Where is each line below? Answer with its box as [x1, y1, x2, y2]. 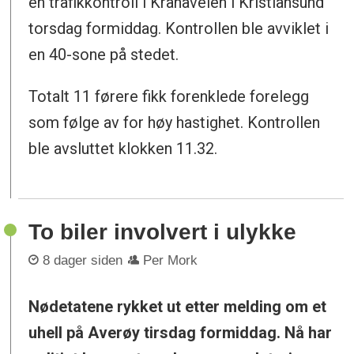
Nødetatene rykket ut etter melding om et [28, 296, 327, 316]
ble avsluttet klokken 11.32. [28, 138, 218, 158]
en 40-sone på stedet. [28, 44, 179, 64]
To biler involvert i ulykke [28, 220, 297, 245]
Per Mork [143, 252, 198, 268]
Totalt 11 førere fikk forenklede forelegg [28, 86, 310, 106]
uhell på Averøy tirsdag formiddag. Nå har [28, 322, 333, 342]
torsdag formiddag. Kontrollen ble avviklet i [28, 18, 330, 38]
